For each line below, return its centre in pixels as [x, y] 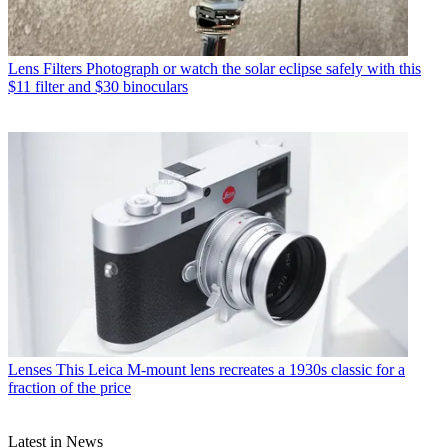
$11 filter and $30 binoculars [98, 86]
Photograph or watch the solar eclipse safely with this [253, 68]
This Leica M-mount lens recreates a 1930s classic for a [230, 369]
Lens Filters [45, 68]
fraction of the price [69, 387]
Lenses [30, 369]
